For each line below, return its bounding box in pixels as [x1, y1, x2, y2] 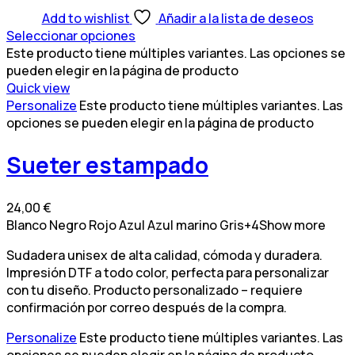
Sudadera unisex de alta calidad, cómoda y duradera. [6, 246, 323, 264]
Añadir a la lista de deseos [158, 10, 314, 28]
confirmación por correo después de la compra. [6, 298, 287, 316]
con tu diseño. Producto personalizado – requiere [6, 281, 303, 299]
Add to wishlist [41, 10, 130, 28]
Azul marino [147, 216, 217, 234]
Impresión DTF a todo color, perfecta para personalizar [6, 263, 329, 281]
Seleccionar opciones [6, 27, 136, 45]
